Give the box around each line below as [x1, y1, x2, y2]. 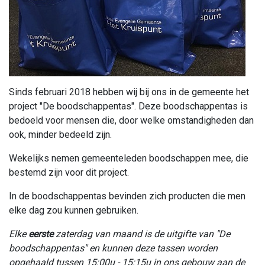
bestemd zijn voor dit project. [9, 167, 129, 179]
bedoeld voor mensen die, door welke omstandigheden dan [9, 115, 254, 127]
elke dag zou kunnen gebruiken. [9, 205, 138, 216]
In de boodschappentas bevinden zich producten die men [9, 190, 245, 202]
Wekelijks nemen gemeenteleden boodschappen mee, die [9, 153, 248, 164]
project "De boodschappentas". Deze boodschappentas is [9, 101, 248, 112]
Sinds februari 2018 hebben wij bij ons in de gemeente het [9, 86, 249, 98]
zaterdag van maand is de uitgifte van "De [53, 228, 230, 240]
